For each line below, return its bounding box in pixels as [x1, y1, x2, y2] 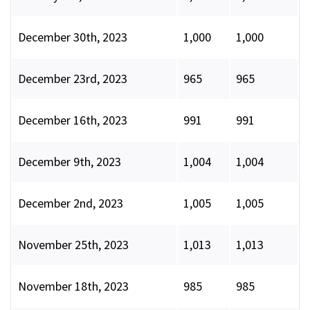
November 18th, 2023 [18, 278, 129, 295]
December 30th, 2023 [18, 29, 127, 46]
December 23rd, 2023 [18, 71, 127, 87]
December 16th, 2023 [18, 112, 127, 129]
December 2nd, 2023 [18, 195, 123, 212]
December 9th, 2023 [18, 154, 121, 170]
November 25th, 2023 [18, 237, 129, 253]
